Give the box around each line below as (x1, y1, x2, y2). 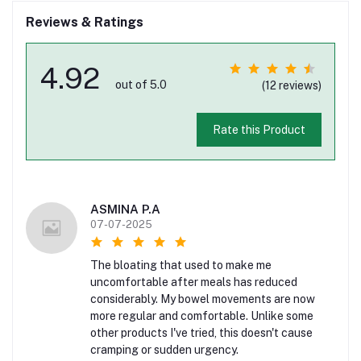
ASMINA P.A (90, 202, 160, 217)
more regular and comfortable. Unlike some (90, 309, 313, 323)
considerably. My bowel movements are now (90, 293, 315, 306)
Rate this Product (212, 122, 305, 136)
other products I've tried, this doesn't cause (90, 326, 313, 340)
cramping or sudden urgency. (90, 343, 239, 357)
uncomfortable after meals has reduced (90, 276, 297, 289)
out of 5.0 (115, 78, 167, 92)
